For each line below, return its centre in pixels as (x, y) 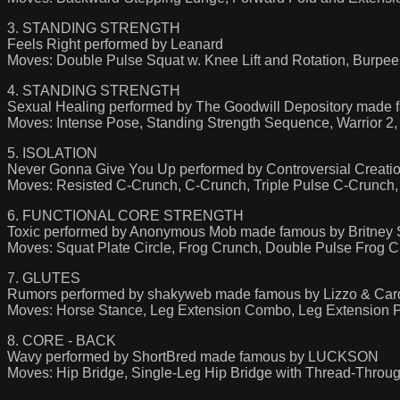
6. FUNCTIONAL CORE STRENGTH (125, 215)
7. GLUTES (44, 278)
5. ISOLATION (52, 153)
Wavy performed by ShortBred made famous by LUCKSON (193, 356)
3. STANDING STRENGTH (94, 28)
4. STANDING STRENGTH (94, 90)
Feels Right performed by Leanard (115, 44)
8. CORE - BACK (62, 340)
